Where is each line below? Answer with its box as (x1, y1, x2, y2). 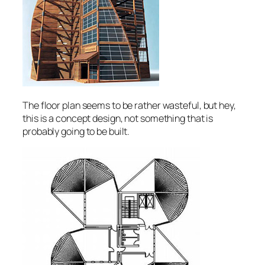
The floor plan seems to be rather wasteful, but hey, (22, 98, 236, 112)
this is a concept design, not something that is (22, 111, 214, 125)
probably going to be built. (22, 124, 130, 138)
